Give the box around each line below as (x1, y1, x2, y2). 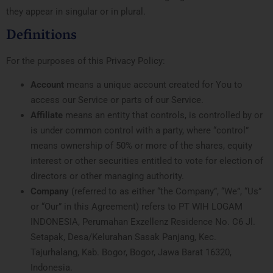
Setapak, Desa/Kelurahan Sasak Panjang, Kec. (30, 231, 216, 243)
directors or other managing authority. (30, 170, 184, 182)
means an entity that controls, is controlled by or (63, 109, 263, 121)
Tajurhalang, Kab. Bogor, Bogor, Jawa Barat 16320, (30, 246, 232, 258)
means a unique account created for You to (64, 79, 243, 90)
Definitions (6, 23, 77, 49)
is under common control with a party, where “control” (30, 124, 249, 136)
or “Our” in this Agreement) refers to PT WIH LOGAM (30, 200, 243, 212)
